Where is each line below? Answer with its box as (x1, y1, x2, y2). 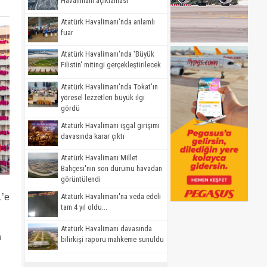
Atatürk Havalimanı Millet (61, 153, 138, 163)
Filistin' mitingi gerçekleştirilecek (61, 60, 161, 70)
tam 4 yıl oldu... (61, 203, 107, 212)
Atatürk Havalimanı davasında (61, 224, 152, 234)
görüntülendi (61, 175, 101, 184)
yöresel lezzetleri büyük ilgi (61, 92, 145, 102)
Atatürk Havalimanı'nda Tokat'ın (61, 82, 158, 91)
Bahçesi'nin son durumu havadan (61, 164, 162, 173)
